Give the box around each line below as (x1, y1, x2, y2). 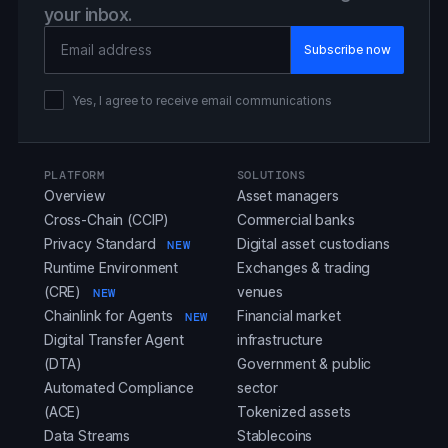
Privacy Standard (43, 235, 160, 253)
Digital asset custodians (236, 235, 390, 253)
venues (236, 283, 284, 301)
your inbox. (43, 3, 132, 25)
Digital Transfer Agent (43, 331, 184, 349)
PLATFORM (43, 167, 105, 184)
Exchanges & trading (236, 259, 371, 277)
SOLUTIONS (236, 167, 306, 184)
